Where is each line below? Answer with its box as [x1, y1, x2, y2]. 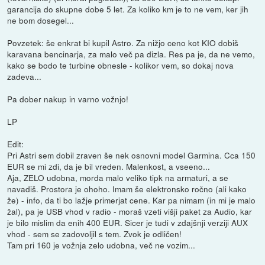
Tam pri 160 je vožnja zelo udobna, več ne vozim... [7, 239, 196, 251]
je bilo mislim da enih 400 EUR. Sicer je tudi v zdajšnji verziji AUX [7, 216, 248, 229]
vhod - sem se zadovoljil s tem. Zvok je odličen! [7, 228, 182, 240]
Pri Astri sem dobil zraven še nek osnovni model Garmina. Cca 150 [7, 149, 256, 161]
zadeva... [7, 70, 42, 83]
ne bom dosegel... [7, 14, 75, 27]
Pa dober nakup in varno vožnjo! [7, 93, 129, 105]
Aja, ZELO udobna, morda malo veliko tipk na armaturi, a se [7, 172, 229, 184]
